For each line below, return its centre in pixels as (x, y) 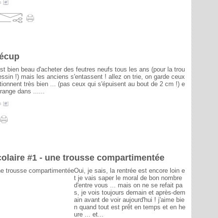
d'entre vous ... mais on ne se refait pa (128, 185)
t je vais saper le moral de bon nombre (128, 178)
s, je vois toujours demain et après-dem (130, 192)
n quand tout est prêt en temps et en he (130, 207)
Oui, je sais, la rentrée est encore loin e (129, 171)
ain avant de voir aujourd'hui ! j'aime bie (129, 200)
